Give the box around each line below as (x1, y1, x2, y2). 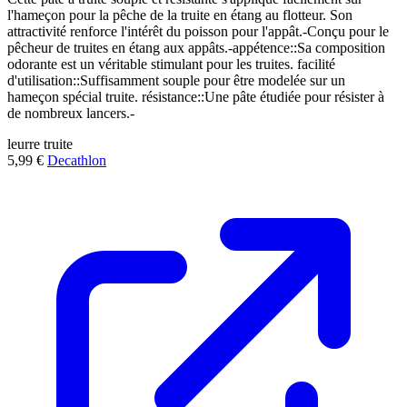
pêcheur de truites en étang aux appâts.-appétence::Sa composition (7, 39, 385, 55)
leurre (7, 135, 40, 152)
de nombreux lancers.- (7, 104, 134, 121)
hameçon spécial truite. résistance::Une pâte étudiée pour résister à (7, 88, 384, 104)
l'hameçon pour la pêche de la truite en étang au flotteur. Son (7, 6, 352, 23)
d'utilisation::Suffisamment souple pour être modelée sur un (7, 72, 345, 88)
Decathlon (47, 152, 106, 168)
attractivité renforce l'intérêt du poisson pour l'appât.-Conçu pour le (7, 23, 389, 39)
